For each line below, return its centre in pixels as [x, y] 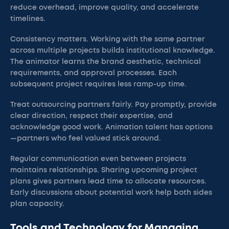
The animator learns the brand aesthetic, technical [106, 62]
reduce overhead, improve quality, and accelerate [105, 8]
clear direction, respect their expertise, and [91, 116]
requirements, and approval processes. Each [94, 73]
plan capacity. [37, 204]
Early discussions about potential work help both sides [111, 193]
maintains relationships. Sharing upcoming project [104, 170]
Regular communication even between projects [98, 159]
